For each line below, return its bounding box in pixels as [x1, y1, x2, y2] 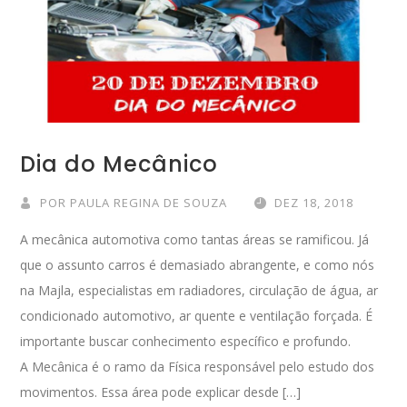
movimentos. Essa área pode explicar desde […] [20, 382, 302, 401]
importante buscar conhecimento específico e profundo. [20, 332, 352, 350]
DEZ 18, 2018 [274, 194, 354, 211]
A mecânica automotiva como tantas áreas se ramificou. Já [20, 230, 370, 248]
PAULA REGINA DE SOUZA [70, 194, 228, 211]
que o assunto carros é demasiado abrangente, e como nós [20, 255, 375, 273]
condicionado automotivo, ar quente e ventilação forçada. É [20, 306, 373, 324]
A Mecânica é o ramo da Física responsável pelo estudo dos [20, 357, 375, 375]
